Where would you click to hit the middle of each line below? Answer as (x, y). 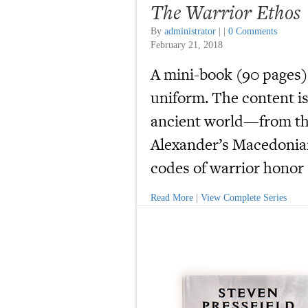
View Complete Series (244, 198)
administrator (190, 31)
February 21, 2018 (187, 45)
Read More (172, 198)
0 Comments (253, 31)
